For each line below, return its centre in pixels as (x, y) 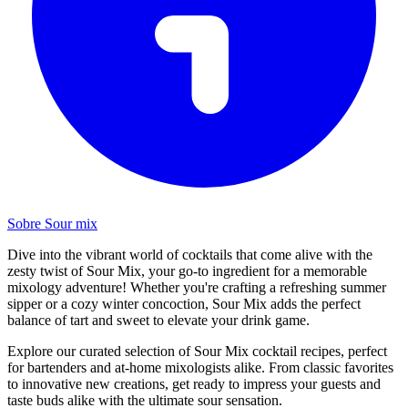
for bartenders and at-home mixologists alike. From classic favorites (200, 367)
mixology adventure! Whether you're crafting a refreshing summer (197, 287)
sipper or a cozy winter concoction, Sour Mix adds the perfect (184, 303)
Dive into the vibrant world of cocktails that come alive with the (190, 254)
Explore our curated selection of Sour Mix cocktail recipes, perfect (197, 351)
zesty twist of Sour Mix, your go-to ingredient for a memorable (187, 270)
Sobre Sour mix (52, 223)
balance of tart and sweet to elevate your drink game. (158, 320)
